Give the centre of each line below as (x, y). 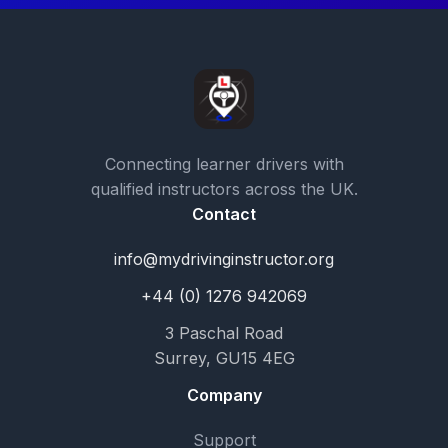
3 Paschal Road (224, 333)
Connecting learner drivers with (224, 164)
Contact (224, 214)
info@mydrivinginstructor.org (224, 259)
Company (224, 395)
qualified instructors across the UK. (224, 189)
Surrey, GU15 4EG (224, 358)
